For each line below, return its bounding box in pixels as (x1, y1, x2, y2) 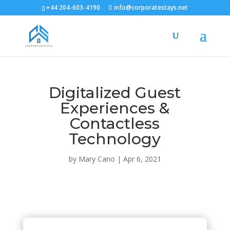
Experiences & (60, 99, 170, 118)
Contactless (70, 114, 160, 133)
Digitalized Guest (49, 83, 181, 102)
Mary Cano (78, 154, 115, 164)
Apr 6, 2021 (123, 154, 161, 164)
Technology (69, 129, 161, 148)
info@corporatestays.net (114, 3, 188, 12)
